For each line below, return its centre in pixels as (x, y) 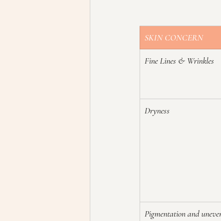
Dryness (157, 110)
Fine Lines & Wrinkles (179, 60)
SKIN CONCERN (174, 37)
